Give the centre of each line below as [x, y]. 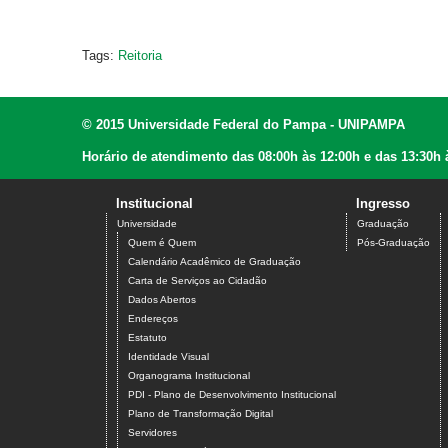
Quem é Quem [162, 243]
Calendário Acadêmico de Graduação [214, 262]
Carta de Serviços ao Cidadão [197, 281]
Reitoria [140, 56]
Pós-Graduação [393, 243]
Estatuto [147, 338]
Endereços [153, 319]
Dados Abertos [162, 300]
